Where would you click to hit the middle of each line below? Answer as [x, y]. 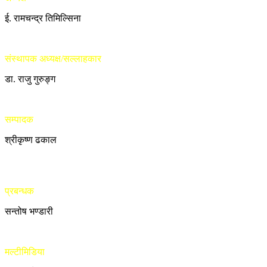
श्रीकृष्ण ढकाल [31, 140]
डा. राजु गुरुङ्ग [30, 79]
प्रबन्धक [19, 191]
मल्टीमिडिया [25, 252]
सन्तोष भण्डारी [29, 212]
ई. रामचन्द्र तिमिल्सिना [43, 18]
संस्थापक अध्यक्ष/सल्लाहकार [53, 59]
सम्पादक [19, 120]
